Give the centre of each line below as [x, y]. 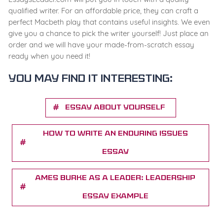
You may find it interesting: [91, 80]
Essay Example [115, 197]
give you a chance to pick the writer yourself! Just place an [109, 34]
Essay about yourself [115, 108]
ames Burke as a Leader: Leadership [115, 179]
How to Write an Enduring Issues [115, 134]
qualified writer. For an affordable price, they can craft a [103, 11]
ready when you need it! [49, 56]
